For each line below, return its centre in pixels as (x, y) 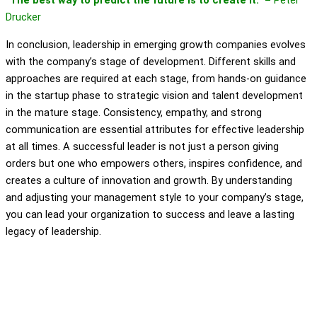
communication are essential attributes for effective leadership (155, 129)
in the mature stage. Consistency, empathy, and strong (134, 112)
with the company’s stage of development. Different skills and (151, 61)
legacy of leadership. (53, 231)
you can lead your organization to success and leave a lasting (150, 214)
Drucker (23, 17)
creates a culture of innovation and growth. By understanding (149, 180)
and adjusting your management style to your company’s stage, (155, 197)
